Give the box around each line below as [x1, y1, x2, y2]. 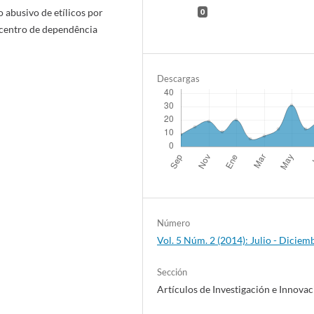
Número [157, 217, 191, 228]
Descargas [157, 72, 200, 84]
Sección [157, 266, 188, 278]
